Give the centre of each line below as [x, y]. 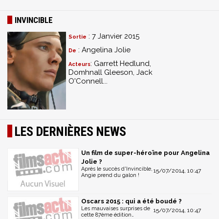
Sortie [77, 37]
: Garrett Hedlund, [121, 64]
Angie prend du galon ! [110, 175]
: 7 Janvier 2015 [113, 36]
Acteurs [79, 64]
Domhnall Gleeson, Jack [110, 72]
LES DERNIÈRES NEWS [70, 131]
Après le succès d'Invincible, [117, 169]
